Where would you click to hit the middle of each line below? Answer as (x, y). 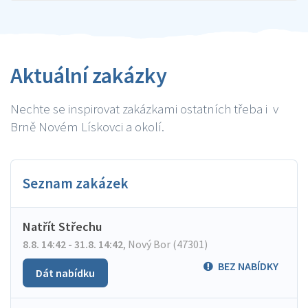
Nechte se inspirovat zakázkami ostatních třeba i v (144, 109)
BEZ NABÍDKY (248, 266)
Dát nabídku (65, 273)
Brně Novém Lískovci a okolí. (87, 126)
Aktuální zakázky (89, 76)
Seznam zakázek (76, 183)
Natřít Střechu (62, 227)
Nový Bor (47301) (167, 244)
